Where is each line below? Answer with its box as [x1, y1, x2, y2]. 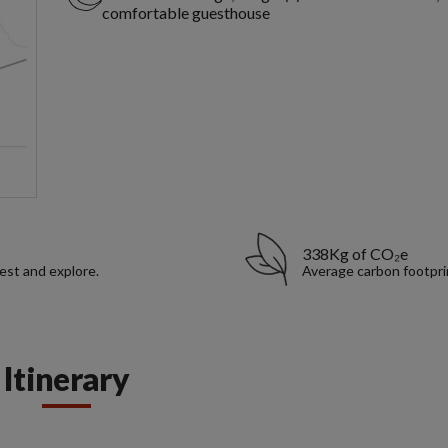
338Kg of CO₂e [302, 244, 408, 264]
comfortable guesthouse [101, 3, 270, 23]
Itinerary [3, 359, 130, 399]
